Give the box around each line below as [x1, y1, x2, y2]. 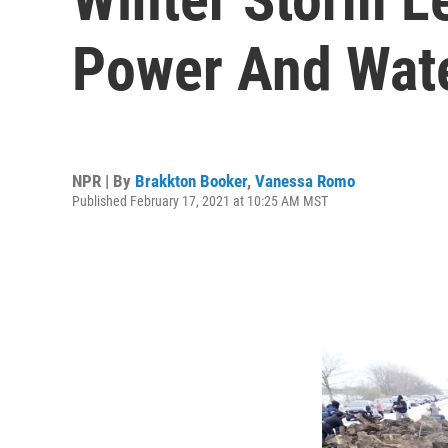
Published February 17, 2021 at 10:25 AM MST [72, 192, 328, 209]
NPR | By [72, 170, 135, 191]
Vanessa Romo [255, 170, 355, 191]
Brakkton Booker [135, 170, 247, 191]
